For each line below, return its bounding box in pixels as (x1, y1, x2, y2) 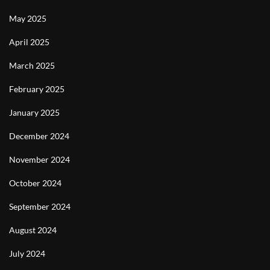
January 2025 (9, 107, 60, 118)
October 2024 (9, 178, 61, 188)
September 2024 (9, 201, 71, 212)
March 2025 (9, 60, 55, 71)
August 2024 (9, 225, 57, 235)
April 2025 (9, 37, 49, 47)
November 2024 (9, 154, 70, 165)
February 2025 (9, 84, 64, 94)
